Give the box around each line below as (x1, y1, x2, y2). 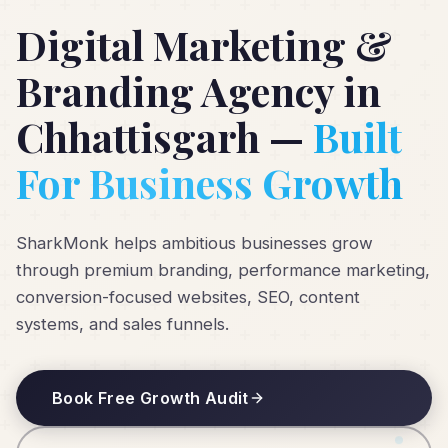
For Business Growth (16, 156, 403, 210)
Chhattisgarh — (16, 110, 304, 164)
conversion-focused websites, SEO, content (16, 287, 360, 308)
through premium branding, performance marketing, (16, 260, 430, 281)
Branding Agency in (16, 64, 381, 118)
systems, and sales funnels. (16, 314, 229, 335)
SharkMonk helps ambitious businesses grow (16, 233, 373, 254)
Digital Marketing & (16, 18, 392, 72)
